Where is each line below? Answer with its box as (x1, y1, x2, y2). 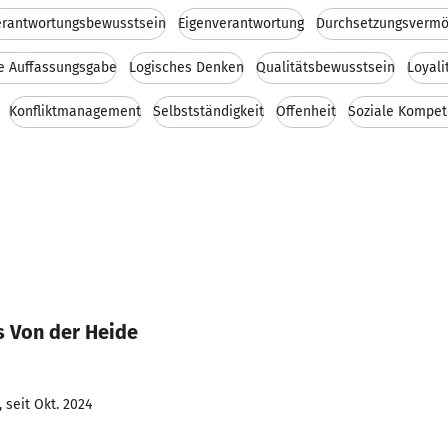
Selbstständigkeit (153, 103, 264, 120)
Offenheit (276, 103, 336, 120)
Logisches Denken (129, 59, 244, 76)
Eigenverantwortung (178, 15, 304, 32)
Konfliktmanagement (9, 103, 141, 120)
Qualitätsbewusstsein (256, 59, 395, 76)
